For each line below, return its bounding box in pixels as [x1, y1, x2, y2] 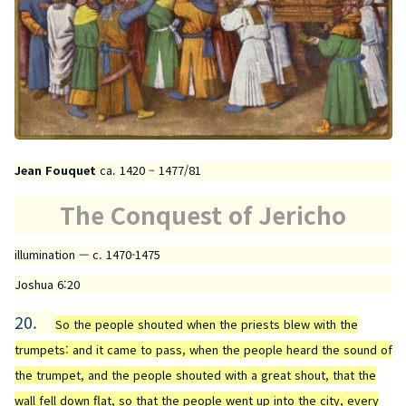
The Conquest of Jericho [60, 196, 346, 232]
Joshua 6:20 [14, 275, 80, 293]
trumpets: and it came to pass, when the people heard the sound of [14, 340, 392, 358]
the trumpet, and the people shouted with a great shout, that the [14, 365, 376, 383]
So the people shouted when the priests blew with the [54, 314, 358, 333]
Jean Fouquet [14, 161, 96, 179]
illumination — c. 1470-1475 [14, 246, 160, 264]
